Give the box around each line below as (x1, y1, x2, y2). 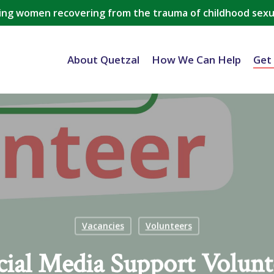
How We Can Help (152, 53, 241, 67)
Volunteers (145, 220, 192, 232)
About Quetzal (67, 53, 139, 67)
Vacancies (81, 220, 124, 232)
